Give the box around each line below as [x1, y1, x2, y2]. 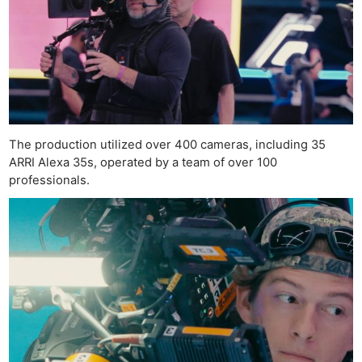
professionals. [9, 173, 90, 188]
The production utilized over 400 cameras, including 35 [9, 137, 326, 153]
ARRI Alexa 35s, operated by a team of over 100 [9, 155, 278, 170]
